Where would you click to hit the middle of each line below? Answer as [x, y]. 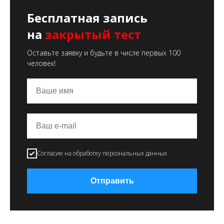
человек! [41, 63]
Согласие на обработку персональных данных [102, 153]
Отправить [112, 180]
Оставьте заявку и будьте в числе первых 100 [104, 53]
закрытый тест [93, 34]
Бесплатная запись [87, 18]
